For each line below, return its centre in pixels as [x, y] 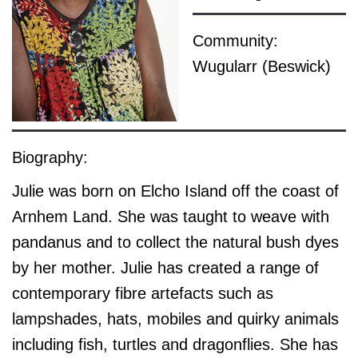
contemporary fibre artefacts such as [143, 294]
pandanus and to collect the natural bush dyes [175, 243]
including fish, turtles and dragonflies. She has [175, 345]
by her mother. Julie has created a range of [165, 268]
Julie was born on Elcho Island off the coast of [175, 191]
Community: [235, 41]
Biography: [50, 158]
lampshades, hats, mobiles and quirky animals [175, 319]
